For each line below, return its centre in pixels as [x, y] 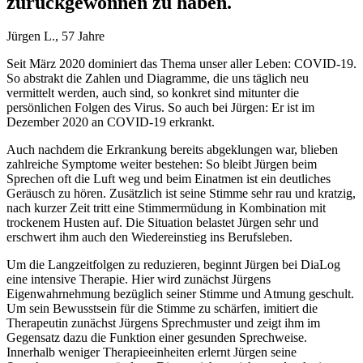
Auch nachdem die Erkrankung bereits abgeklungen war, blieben [172, 150]
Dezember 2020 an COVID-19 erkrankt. [111, 122]
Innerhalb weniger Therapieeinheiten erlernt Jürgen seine [152, 352]
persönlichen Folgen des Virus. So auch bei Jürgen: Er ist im [160, 108]
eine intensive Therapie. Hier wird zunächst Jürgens [139, 280]
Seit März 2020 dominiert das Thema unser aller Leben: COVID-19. [181, 64]
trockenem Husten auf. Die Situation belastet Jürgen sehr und [162, 223]
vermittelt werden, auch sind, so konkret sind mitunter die [153, 93]
